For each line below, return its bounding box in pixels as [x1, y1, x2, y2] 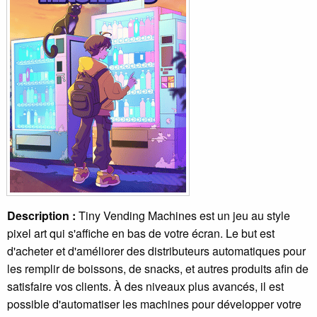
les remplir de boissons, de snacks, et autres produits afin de [7, 260, 309, 277]
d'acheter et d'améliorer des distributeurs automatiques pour [7, 243, 306, 260]
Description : [7, 207, 76, 224]
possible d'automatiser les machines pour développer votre [7, 296, 301, 313]
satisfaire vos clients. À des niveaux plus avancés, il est [7, 278, 284, 295]
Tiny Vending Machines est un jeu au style [76, 207, 290, 224]
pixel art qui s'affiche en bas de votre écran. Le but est [7, 225, 275, 242]
